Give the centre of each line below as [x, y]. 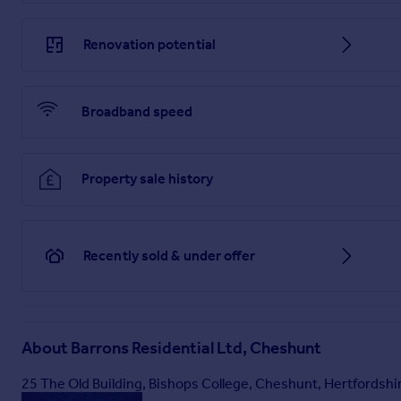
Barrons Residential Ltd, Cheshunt [196, 349]
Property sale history [147, 179]
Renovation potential [149, 44]
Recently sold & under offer [169, 255]
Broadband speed [137, 112]
